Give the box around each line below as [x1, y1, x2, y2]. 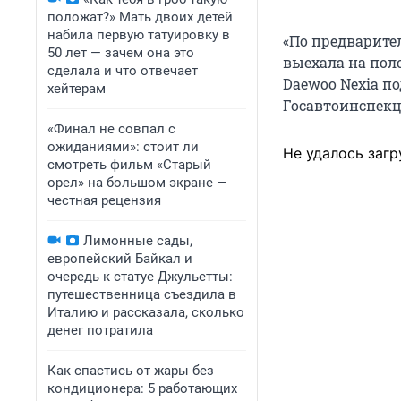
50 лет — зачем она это [47, 45, 194, 61]
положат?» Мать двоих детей [47, 9, 233, 25]
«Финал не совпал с [47, 121, 175, 137]
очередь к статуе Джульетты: [47, 269, 233, 285]
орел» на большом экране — [47, 175, 227, 191]
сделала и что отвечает [47, 63, 198, 79]
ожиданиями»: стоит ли [47, 139, 199, 155]
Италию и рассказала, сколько [47, 304, 244, 320]
